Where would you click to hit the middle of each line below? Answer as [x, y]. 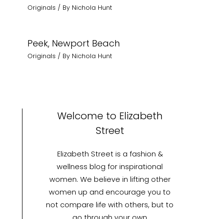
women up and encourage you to [110, 192]
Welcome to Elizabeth [110, 116]
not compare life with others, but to [110, 205]
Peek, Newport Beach [74, 44]
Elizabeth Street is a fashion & [110, 154]
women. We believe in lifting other [110, 179]
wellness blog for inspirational [110, 166]
